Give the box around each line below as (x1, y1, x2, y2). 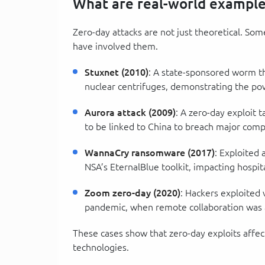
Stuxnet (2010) (85, 66, 148, 77)
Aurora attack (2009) (85, 106, 176, 118)
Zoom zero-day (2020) (85, 187, 180, 198)
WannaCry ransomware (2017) (85, 147, 215, 158)
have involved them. (73, 40, 158, 51)
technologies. (73, 241, 129, 253)
